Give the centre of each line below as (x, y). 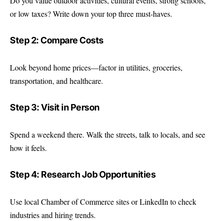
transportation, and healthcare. (56, 80)
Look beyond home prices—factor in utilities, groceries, (96, 67)
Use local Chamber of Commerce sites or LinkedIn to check (103, 201)
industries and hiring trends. (53, 215)
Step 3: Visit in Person (55, 108)
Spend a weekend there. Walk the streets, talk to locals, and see (108, 134)
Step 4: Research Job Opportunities (83, 175)
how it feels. (28, 147)
